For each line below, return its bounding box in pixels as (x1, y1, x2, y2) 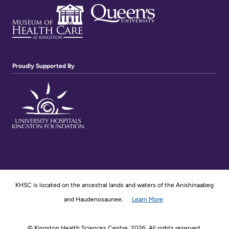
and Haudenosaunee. (63, 196, 129, 203)
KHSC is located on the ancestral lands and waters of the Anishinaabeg (15, 181, 214, 189)
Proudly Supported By (12, 62, 75, 70)
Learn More (131, 196, 163, 203)
